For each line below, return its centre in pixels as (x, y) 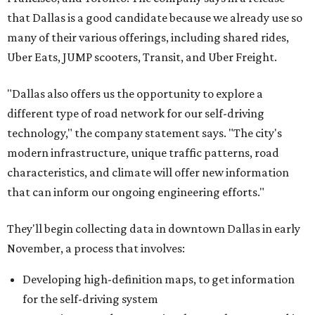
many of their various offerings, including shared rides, (148, 37)
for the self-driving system (90, 299)
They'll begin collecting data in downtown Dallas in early (154, 229)
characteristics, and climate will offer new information (148, 172)
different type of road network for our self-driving (136, 113)
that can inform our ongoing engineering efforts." (136, 192)
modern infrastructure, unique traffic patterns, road (143, 153)
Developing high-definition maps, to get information (159, 279)
